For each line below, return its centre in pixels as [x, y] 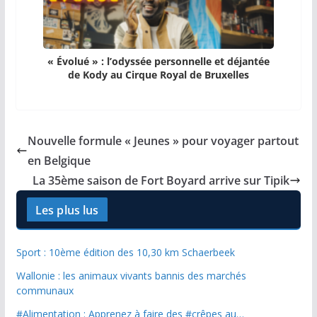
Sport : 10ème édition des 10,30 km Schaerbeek [125, 253]
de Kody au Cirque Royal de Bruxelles [158, 75]
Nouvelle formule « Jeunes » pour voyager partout [163, 141]
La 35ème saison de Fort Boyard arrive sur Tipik [161, 181]
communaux [45, 291]
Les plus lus [67, 211]
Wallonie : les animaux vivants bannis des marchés [131, 276]
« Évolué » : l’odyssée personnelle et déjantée [158, 62]
